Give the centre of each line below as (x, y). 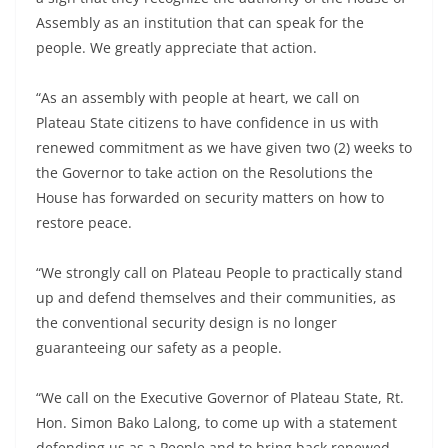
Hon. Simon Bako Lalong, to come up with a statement (216, 423)
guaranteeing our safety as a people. (159, 348)
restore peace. (84, 223)
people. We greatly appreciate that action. (176, 48)
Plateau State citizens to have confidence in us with (207, 123)
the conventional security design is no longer (186, 323)
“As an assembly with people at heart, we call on (198, 98)
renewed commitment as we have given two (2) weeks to (224, 148)
